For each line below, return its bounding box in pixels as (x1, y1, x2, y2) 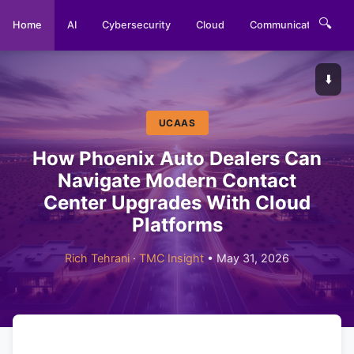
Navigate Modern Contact (58, 169, 296, 192)
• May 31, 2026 (204, 251, 289, 265)
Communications (250, 19, 331, 31)
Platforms (131, 213, 223, 236)
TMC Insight (139, 251, 204, 265)
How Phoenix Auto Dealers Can (32, 147, 322, 170)
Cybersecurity (102, 19, 171, 31)
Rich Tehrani (65, 251, 130, 265)
